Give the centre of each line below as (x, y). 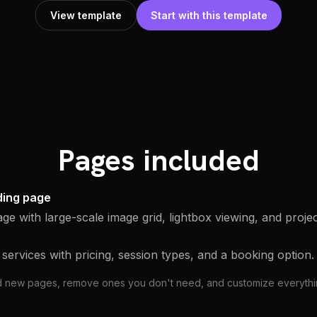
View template (86, 15)
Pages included (158, 160)
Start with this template (209, 15)
